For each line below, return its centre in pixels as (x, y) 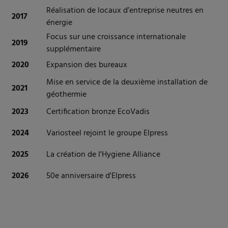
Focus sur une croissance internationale (116, 37)
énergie (59, 23)
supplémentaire (74, 50)
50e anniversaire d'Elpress (91, 176)
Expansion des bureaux (87, 65)
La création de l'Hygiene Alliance (103, 155)
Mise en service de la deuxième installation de (127, 83)
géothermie (66, 95)
